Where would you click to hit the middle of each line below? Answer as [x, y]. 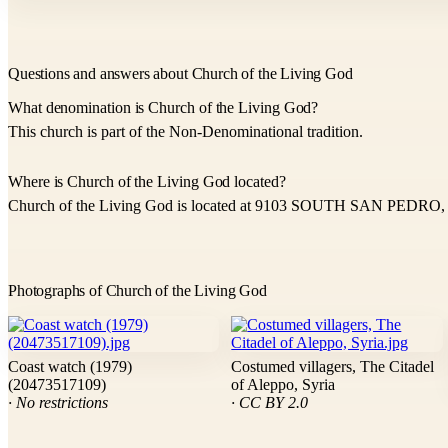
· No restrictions [58, 403]
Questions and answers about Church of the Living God [180, 74]
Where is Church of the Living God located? [147, 182]
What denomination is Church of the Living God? [163, 108]
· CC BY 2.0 [270, 403]
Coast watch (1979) [70, 367]
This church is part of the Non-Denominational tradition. [185, 132]
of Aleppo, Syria [283, 385]
